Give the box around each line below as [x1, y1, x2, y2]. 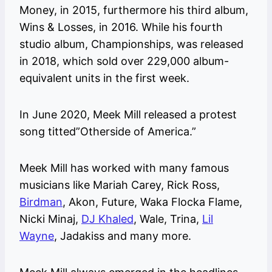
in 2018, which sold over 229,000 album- [19, 55, 229, 68]
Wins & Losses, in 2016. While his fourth [19, 21, 223, 34]
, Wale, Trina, [134, 212, 202, 226]
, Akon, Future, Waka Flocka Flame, [63, 195, 242, 209]
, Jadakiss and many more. [54, 229, 191, 243]
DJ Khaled [81, 212, 134, 226]
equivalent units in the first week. [19, 72, 192, 85]
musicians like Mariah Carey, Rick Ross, [19, 178, 220, 192]
